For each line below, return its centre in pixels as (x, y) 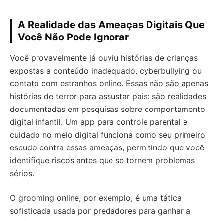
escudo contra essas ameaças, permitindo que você (107, 147)
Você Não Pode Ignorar (73, 37)
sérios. (22, 173)
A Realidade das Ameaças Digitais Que (111, 25)
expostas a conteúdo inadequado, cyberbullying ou (106, 71)
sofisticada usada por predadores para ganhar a (100, 211)
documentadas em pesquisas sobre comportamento (108, 109)
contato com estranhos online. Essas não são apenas (109, 83)
